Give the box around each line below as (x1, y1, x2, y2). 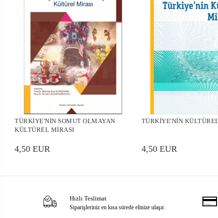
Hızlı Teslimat (69, 195, 107, 202)
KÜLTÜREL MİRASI (15, 126, 74, 134)
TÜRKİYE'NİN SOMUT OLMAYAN (15, 117, 115, 125)
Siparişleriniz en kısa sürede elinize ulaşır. (69, 204, 165, 211)
